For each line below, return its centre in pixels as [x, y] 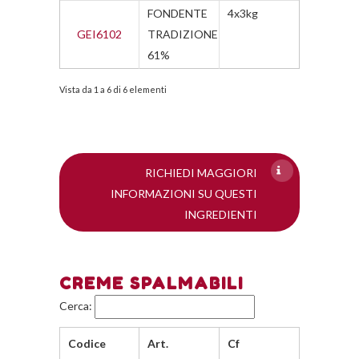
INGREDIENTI [221, 214]
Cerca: [77, 305]
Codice [87, 343]
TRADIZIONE [183, 34]
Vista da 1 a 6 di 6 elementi [113, 89]
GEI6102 [99, 34]
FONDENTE [177, 13]
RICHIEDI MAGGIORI [201, 173]
